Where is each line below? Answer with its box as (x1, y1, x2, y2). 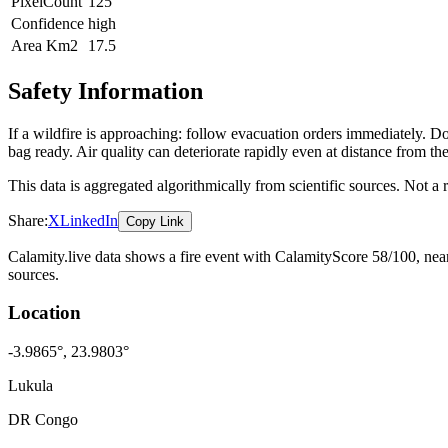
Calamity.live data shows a (8, 247, 180, 265)
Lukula (8, 376, 53, 394)
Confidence (11, 14, 84, 32)
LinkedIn (60, 211, 118, 229)
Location (8, 302, 81, 324)
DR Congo (8, 410, 78, 428)
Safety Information (8, 77, 203, 104)
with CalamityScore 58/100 (239, 247, 416, 265)
